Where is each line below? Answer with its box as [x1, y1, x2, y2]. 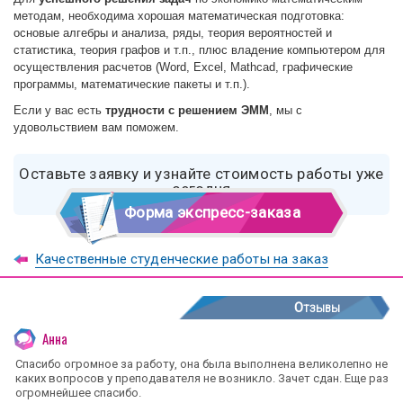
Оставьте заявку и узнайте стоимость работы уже [19, 164, 384, 183]
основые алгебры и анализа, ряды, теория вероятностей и [13, 25, 332, 40]
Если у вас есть [13, 103, 105, 117]
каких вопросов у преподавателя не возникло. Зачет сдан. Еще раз [15, 371, 389, 385]
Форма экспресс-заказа [124, 202, 301, 221]
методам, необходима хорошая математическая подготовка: [13, 8, 345, 22]
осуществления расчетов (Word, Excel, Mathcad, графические [13, 59, 353, 74]
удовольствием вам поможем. [13, 120, 179, 134]
